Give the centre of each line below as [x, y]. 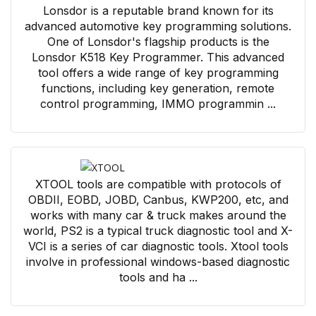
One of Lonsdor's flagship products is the [158, 41]
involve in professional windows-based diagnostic [158, 261]
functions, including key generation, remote [158, 88]
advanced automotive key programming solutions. [158, 26]
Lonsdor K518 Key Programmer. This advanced [158, 57]
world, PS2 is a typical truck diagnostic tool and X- [158, 230]
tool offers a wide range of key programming [158, 72]
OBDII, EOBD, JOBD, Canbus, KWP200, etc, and [158, 199]
